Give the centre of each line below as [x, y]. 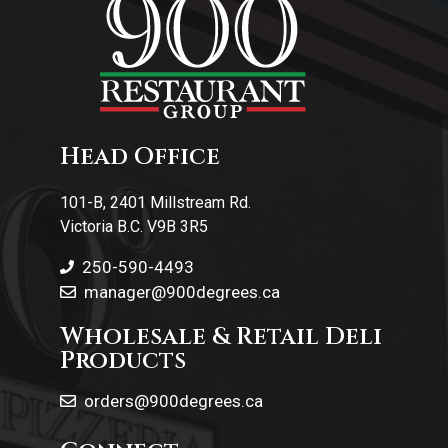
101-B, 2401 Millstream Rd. [155, 202]
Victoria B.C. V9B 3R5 [134, 226]
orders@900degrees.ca [173, 400]
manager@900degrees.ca [182, 291]
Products [123, 360]
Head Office [140, 156]
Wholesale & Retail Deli [221, 336]
